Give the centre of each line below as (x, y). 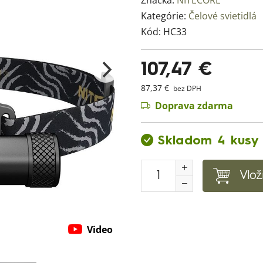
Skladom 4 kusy (209, 141)
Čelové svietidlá (222, 16)
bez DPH (186, 88)
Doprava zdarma (194, 106)
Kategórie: (165, 16)
